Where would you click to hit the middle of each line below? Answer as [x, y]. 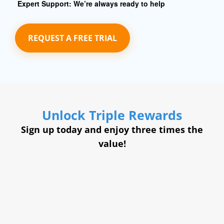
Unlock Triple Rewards [112, 115]
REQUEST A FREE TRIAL [72, 38]
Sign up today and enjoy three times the [112, 129]
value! [112, 143]
